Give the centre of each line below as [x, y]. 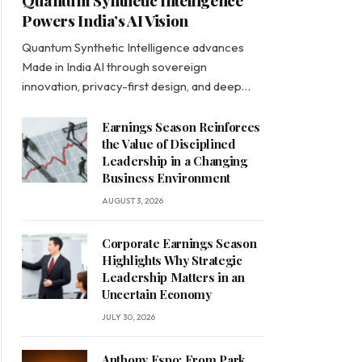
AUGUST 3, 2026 [133, 201]
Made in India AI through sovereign [114, 67]
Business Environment [166, 178]
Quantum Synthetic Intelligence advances [133, 48]
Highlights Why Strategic [172, 261]
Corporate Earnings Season [179, 244]
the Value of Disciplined [169, 144]
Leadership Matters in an [173, 278]
